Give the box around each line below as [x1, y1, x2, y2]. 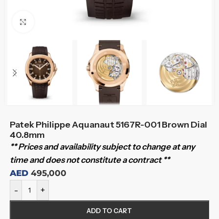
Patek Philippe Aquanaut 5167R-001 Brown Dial [10, 119, 207, 130]
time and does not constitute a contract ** [10, 155, 170, 165]
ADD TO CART [87, 207, 132, 215]
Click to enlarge [34, 17, 94, 27]
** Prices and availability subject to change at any [10, 142, 195, 152]
